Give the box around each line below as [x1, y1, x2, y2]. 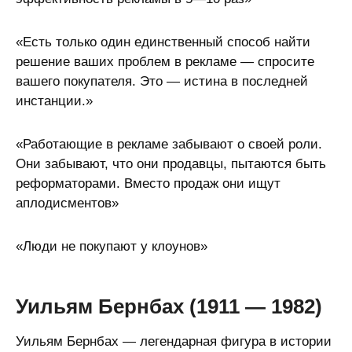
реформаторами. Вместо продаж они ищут [16, 176, 280, 191]
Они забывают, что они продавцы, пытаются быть [16, 156, 326, 171]
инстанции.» [16, 93, 93, 108]
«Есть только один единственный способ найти [16, 35, 310, 49]
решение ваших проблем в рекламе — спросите [16, 54, 314, 69]
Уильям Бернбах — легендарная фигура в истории [16, 334, 332, 349]
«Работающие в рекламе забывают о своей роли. [16, 137, 322, 152]
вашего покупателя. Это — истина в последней [16, 74, 308, 89]
